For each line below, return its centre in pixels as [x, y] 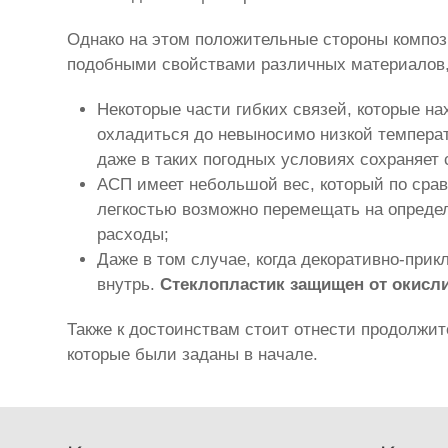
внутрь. [129, 284]
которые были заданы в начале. [193, 354]
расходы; [133, 234]
